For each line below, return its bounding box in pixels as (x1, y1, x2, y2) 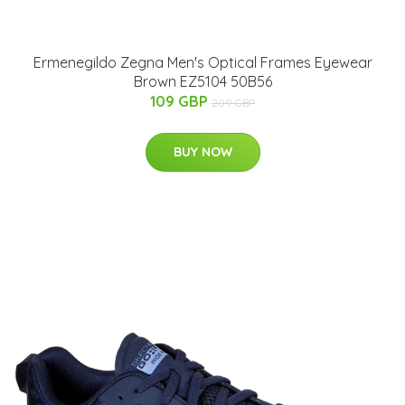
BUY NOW (173, 143, 232, 160)
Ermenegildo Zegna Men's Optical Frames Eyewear (33, 52, 372, 71)
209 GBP (212, 95, 255, 109)
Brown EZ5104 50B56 (133, 71, 272, 90)
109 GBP (150, 91, 212, 110)
